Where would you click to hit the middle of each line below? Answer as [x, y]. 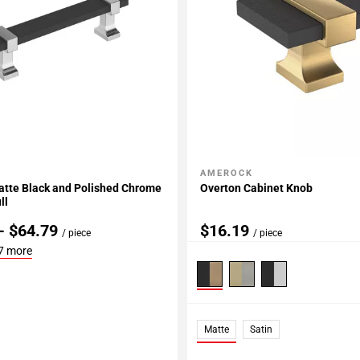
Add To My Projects [260, 175]
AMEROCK [227, 174]
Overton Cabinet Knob [257, 188]
